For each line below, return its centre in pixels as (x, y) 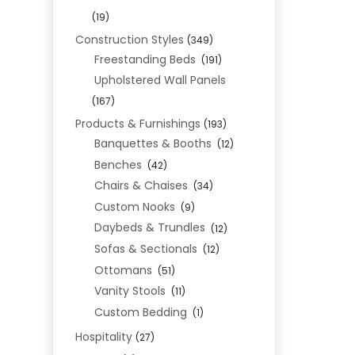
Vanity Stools (130, 291)
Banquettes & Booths (153, 144)
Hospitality (104, 336)
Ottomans (123, 270)
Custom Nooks (134, 206)
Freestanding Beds (145, 59)
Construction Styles (130, 40)
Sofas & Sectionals (145, 249)
